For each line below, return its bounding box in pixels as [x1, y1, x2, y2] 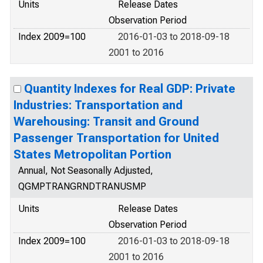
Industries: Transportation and [14, 98, 183, 112]
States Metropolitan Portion [14, 147, 171, 161]
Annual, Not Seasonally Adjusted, [18, 165, 153, 176]
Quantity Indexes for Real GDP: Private [24, 82, 235, 96]
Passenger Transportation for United [14, 131, 219, 145]
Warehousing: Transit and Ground [14, 114, 199, 129]
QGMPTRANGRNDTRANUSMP [18, 181, 146, 192]
